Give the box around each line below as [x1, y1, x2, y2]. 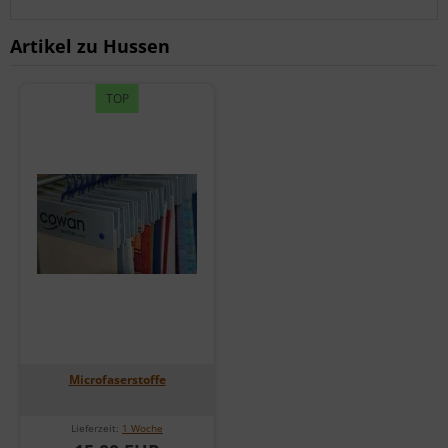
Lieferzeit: [71, 420, 122, 435]
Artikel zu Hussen [10, 33, 170, 58]
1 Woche [122, 420, 163, 435]
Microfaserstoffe [68, 370, 166, 388]
